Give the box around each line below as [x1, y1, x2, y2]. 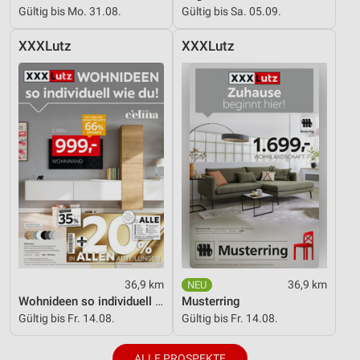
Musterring [182, 294, 240, 309]
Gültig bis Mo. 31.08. [18, 5, 121, 18]
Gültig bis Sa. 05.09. [182, 5, 281, 18]
